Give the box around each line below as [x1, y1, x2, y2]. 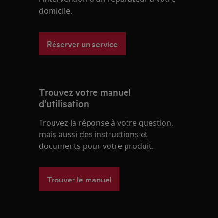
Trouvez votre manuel [39, 86, 131, 99]
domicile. [39, 5, 73, 17]
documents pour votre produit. [39, 141, 154, 152]
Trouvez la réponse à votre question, [39, 117, 174, 128]
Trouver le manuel [47, 173, 112, 185]
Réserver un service [47, 38, 118, 50]
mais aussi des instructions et [39, 129, 148, 140]
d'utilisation [39, 97, 90, 110]
